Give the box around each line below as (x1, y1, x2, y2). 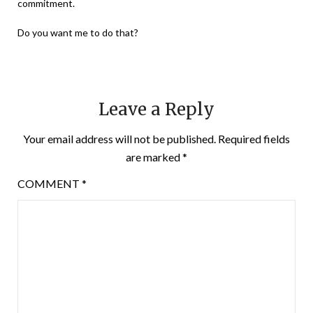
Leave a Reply (99, 99, 214, 121)
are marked (126, 150, 182, 164)
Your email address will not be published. (23, 132, 216, 146)
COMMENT (17, 177, 82, 191)
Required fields (218, 132, 290, 146)
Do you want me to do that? (17, 27, 138, 39)
